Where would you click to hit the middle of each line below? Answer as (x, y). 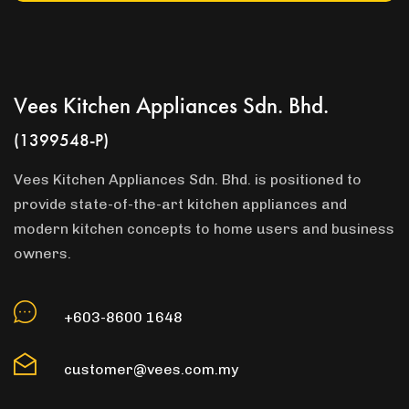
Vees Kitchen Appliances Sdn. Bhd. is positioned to (188, 180)
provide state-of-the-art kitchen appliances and (180, 204)
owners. (42, 254)
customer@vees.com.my (151, 370)
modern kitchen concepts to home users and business (204, 229)
